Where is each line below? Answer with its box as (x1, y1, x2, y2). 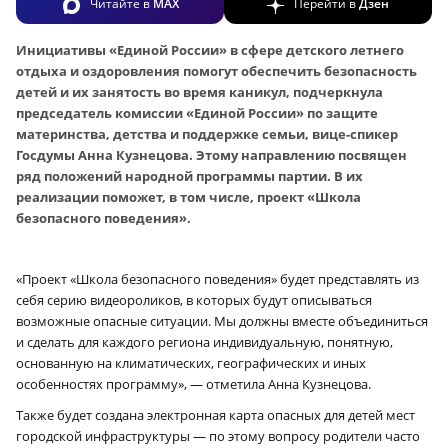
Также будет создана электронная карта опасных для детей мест (16, 405, 415, 424)
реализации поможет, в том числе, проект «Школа (16, 187, 361, 206)
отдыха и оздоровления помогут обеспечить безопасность (16, 61, 417, 80)
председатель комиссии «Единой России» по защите (16, 103, 378, 122)
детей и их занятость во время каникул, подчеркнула (16, 82, 383, 101)
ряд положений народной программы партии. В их (16, 166, 363, 185)
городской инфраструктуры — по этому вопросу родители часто (16, 426, 420, 445)
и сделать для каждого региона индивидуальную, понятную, (16, 332, 393, 351)
